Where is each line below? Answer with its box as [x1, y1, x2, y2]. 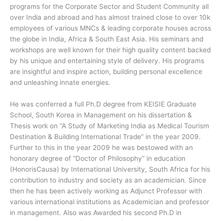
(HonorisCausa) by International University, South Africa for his [10, 165, 210, 174]
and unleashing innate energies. [10, 78, 110, 87]
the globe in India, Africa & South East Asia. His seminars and [10, 35, 203, 43]
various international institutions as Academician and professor [10, 198, 209, 206]
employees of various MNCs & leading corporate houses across [10, 24, 211, 33]
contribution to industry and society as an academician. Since [10, 176, 206, 184]
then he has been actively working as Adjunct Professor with [10, 187, 202, 195]
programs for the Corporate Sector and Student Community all [10, 2, 209, 11]
